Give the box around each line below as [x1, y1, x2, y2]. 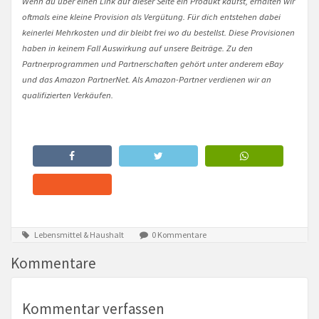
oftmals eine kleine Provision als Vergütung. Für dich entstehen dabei [22, 10, 281, 22]
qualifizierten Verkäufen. [22, 88, 113, 100]
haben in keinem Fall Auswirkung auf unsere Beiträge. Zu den [22, 41, 253, 53]
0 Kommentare [150, 229, 206, 240]
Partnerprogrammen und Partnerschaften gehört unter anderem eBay [22, 57, 283, 69]
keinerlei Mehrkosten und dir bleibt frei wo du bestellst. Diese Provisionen [22, 26, 295, 38]
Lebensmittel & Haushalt [34, 229, 124, 240]
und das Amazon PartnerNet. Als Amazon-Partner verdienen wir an [22, 73, 271, 85]
